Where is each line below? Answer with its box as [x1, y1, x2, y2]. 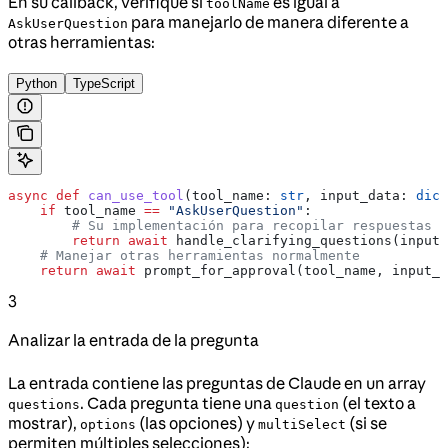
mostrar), [8, 412, 80, 433]
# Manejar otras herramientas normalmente [8, 247, 360, 263]
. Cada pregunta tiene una [80, 392, 275, 413]
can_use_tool [80, 187, 184, 203]
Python [16, 75, 57, 91]
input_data [320, 187, 400, 203]
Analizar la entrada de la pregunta [8, 329, 259, 350]
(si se [346, 412, 387, 433]
